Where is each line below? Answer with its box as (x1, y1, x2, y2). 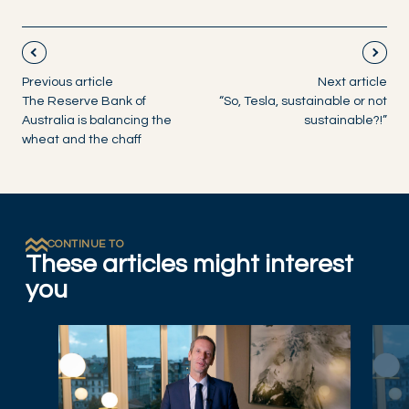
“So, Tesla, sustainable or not (219, 95, 387, 109)
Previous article (22, 76, 113, 89)
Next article (318, 76, 387, 89)
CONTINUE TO (47, 238, 124, 251)
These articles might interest (26, 251, 353, 278)
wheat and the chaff (22, 133, 142, 147)
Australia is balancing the (22, 114, 172, 128)
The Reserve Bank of (22, 95, 146, 109)
